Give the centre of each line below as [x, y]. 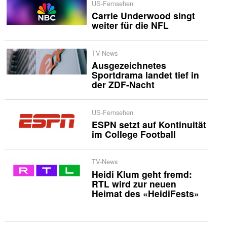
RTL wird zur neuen [134, 183]
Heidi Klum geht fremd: [142, 174]
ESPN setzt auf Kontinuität [149, 124]
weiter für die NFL [130, 25]
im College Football [134, 134]
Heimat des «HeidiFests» [145, 193]
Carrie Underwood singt [143, 16]
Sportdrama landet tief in [145, 75]
